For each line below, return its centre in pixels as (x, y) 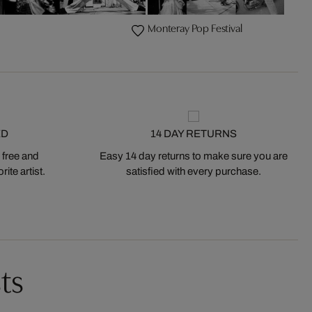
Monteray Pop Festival (195, 29)
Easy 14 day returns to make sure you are (193, 156)
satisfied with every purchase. (193, 171)
